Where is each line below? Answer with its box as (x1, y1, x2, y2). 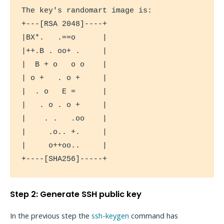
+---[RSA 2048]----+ (21, 20, 107, 28)
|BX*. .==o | (21, 33, 107, 42)
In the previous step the (10, 210, 91, 220)
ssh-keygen (91, 210, 129, 220)
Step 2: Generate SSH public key (10, 188, 141, 200)
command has (129, 210, 178, 220)
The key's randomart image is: (21, 6, 152, 15)
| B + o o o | (21, 60, 107, 69)
